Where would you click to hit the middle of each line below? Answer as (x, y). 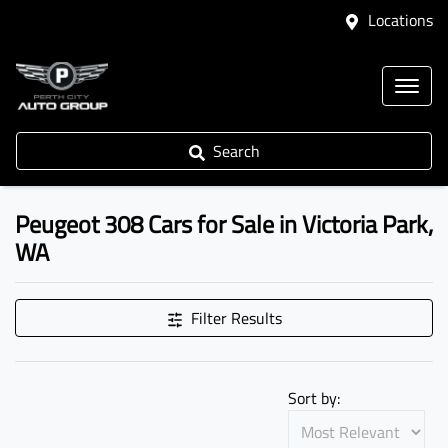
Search (236, 151)
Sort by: (314, 398)
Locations (400, 20)
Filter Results (236, 318)
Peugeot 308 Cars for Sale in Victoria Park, (224, 224)
